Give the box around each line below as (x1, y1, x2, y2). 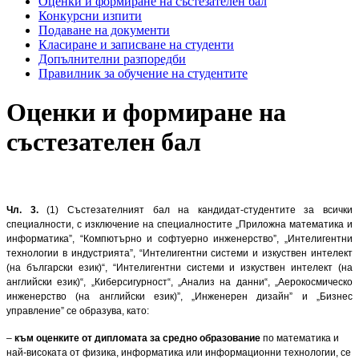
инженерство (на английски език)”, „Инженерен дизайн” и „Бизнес (6, 290, 353, 302)
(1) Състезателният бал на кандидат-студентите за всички (38, 204, 353, 216)
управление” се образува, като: (6, 305, 149, 317)
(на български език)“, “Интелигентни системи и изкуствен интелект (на (6, 261, 353, 273)
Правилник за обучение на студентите (38, 67, 248, 80)
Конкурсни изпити (38, 9, 142, 22)
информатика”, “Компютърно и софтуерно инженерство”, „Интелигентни (6, 232, 353, 244)
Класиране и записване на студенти (38, 38, 234, 51)
